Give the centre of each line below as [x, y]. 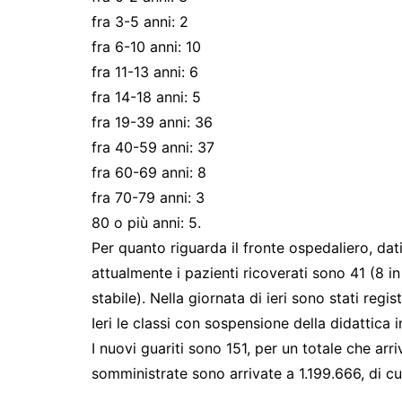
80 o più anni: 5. [146, 222]
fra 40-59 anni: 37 [153, 147]
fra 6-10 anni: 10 [146, 46]
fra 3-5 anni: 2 [140, 21]
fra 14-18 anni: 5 [146, 96]
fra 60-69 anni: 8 [149, 172]
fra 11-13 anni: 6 [145, 71]
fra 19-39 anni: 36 [152, 122]
